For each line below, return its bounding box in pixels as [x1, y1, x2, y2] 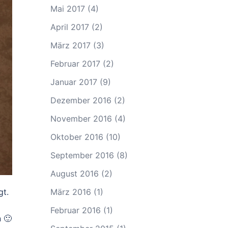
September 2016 [50, 150, 114, 160]
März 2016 [50, 187, 91, 197]
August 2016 [50, 168, 99, 179]
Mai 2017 [50, 4, 85, 14]
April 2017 [50, 22, 89, 32]
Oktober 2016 [50, 132, 103, 142]
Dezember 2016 [50, 95, 111, 105]
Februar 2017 [50, 59, 100, 69]
